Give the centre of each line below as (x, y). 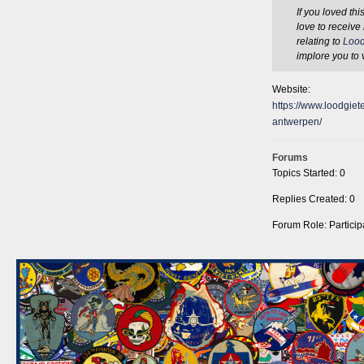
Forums (290, 158)
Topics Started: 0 (309, 173)
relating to (320, 41)
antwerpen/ (297, 122)
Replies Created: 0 (314, 199)
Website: (291, 89)
